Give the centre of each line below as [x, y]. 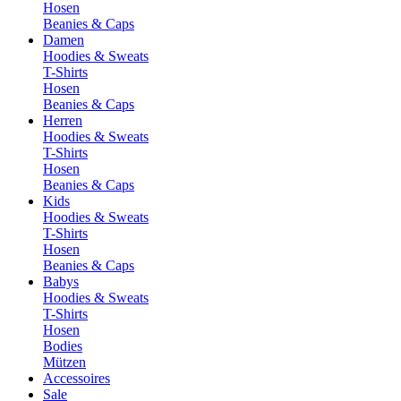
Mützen [64, 362]
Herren [63, 120]
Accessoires [77, 378]
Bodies [63, 346]
